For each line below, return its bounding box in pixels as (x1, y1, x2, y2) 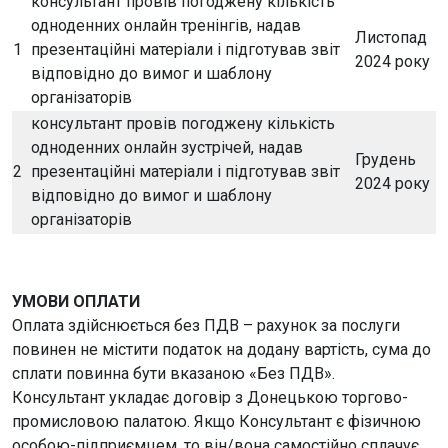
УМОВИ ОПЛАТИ (12, 292, 140, 311)
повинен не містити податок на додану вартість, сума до (12, 340, 431, 359)
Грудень (355, 150, 416, 169)
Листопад (355, 28, 427, 47)
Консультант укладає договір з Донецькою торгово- (12, 388, 408, 407)
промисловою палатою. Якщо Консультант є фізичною (12, 412, 421, 431)
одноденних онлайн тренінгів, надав (31, 16, 301, 35)
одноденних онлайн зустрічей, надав (31, 138, 303, 157)
